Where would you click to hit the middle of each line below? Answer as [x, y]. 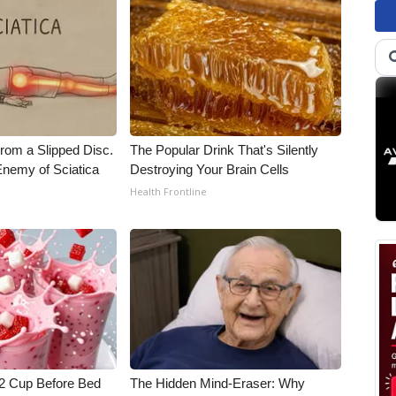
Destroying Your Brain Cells [210, 169]
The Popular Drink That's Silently [225, 150]
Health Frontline [169, 191]
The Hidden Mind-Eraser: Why [218, 383]
